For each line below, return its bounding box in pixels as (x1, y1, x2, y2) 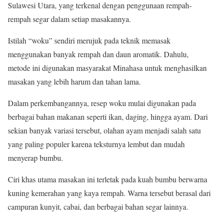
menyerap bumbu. (8, 153, 63, 163)
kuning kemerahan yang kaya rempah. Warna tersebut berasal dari (8, 188, 211, 198)
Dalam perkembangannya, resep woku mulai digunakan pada (8, 98, 196, 109)
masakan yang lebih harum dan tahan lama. (8, 76, 141, 87)
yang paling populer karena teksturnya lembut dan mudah (8, 139, 185, 150)
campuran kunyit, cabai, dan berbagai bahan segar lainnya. (8, 201, 188, 212)
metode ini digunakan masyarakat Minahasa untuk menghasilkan (8, 63, 207, 73)
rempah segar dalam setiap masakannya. (8, 14, 131, 24)
